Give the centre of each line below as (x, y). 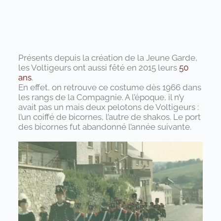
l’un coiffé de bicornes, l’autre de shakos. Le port (109, 117)
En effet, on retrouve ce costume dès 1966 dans (110, 87)
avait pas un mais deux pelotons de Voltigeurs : (108, 107)
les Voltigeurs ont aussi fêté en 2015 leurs (98, 68)
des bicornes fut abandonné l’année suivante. (105, 127)
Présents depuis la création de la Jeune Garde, (108, 58)
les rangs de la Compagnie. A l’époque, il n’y (101, 97)
